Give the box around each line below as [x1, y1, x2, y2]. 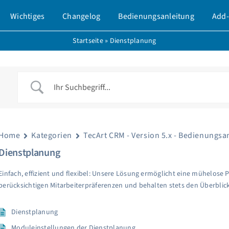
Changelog [62, 10, 101, 22]
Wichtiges [10, 10, 45, 22]
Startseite [73, 36, 103, 46]
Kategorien [31, 130, 73, 141]
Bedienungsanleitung [118, 10, 194, 22]
